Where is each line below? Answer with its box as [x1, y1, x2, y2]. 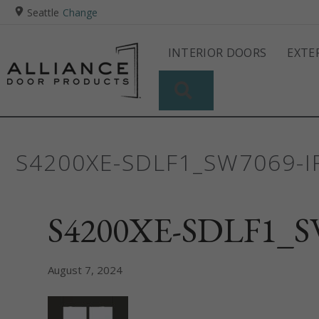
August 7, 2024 [48, 262, 123, 277]
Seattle [27, 5, 59, 19]
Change [63, 5, 98, 19]
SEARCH [197, 79, 253, 97]
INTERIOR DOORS [167, 45, 267, 61]
